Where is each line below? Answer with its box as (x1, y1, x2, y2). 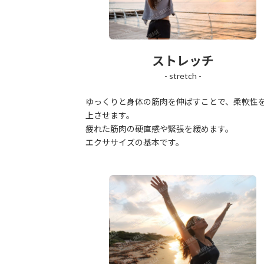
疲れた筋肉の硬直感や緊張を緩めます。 (85, 123, 233, 134)
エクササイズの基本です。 (85, 137, 184, 147)
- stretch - (164, 70, 202, 81)
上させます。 (85, 110, 134, 120)
